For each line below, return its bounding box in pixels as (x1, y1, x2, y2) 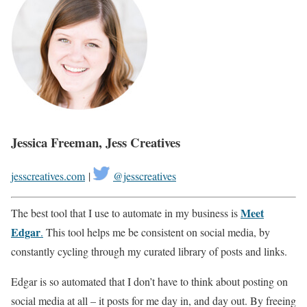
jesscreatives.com (11, 169, 85, 184)
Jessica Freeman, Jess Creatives (11, 133, 180, 152)
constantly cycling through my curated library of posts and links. (11, 244, 287, 259)
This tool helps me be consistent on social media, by (43, 225, 270, 240)
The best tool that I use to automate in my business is (11, 206, 241, 221)
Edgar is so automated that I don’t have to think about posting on (11, 274, 288, 289)
